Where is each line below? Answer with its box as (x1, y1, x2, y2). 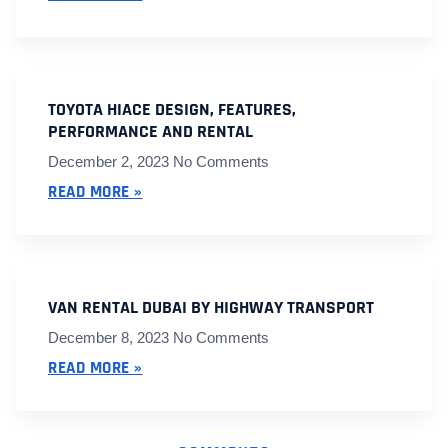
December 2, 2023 (48, 153, 173, 170)
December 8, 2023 (48, 329, 173, 346)
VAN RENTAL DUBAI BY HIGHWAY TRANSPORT (48, 296, 374, 319)
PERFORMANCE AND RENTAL (48, 120, 253, 143)
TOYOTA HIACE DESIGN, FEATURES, (48, 98, 296, 121)
